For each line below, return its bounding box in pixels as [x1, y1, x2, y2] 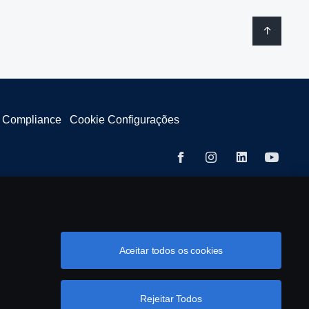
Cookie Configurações [70, 114, 179, 126]
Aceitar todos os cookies [119, 245, 223, 256]
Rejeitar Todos [140, 293, 202, 304]
